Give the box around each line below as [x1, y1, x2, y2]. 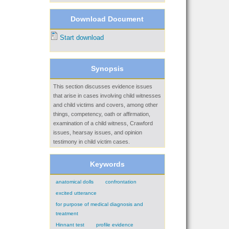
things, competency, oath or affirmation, [53, 110, 150, 117]
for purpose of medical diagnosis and [56, 201, 144, 207]
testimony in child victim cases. [53, 138, 130, 145]
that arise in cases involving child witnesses [53, 92, 161, 99]
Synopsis [90, 64, 124, 73]
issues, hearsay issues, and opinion [53, 129, 142, 135]
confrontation [105, 178, 136, 185]
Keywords [89, 159, 125, 168]
